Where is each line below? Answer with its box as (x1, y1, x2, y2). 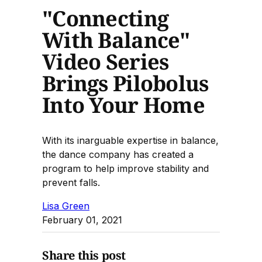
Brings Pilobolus (42, 68, 209, 98)
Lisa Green (42, 199, 89, 212)
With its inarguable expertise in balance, (42, 134, 219, 146)
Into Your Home (42, 90, 205, 119)
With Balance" (42, 25, 190, 54)
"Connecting (42, 4, 169, 33)
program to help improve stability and (42, 162, 209, 174)
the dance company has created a (42, 148, 194, 160)
